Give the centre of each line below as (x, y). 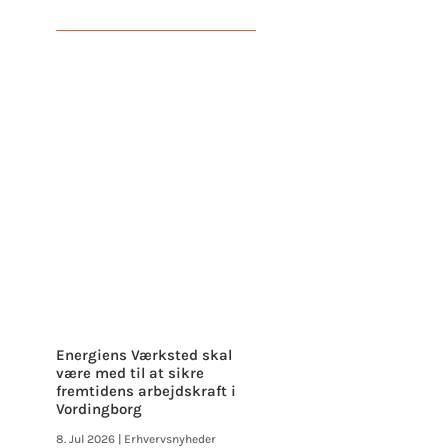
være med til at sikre (129, 373)
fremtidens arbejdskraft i (145, 391)
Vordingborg (98, 409)
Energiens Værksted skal (143, 355)
